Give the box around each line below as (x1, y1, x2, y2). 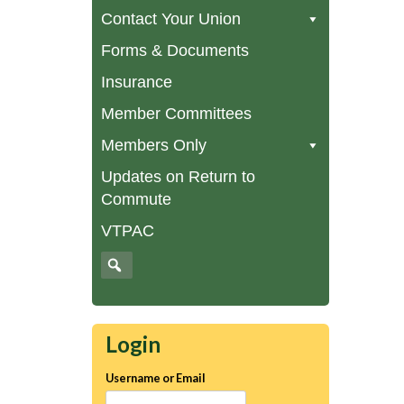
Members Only (101, 136, 207, 155)
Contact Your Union (101, 10, 241, 29)
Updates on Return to (101, 168, 255, 187)
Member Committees (101, 105, 252, 124)
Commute (101, 190, 171, 209)
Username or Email (106, 370, 206, 385)
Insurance (101, 73, 172, 92)
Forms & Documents (101, 41, 249, 60)
